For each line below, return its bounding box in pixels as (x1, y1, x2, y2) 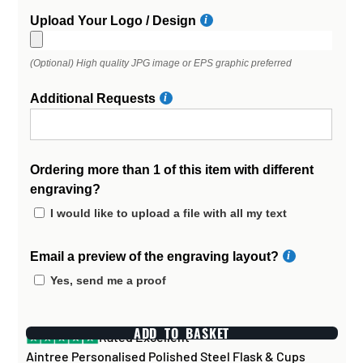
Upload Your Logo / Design (29, 13, 196, 28)
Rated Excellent (98, 329, 190, 345)
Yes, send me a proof (49, 273, 166, 287)
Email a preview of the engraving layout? (29, 249, 279, 263)
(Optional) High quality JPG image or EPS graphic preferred (29, 57, 292, 69)
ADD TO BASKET (133, 322, 230, 343)
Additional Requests (29, 91, 156, 105)
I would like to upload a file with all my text (49, 206, 287, 220)
